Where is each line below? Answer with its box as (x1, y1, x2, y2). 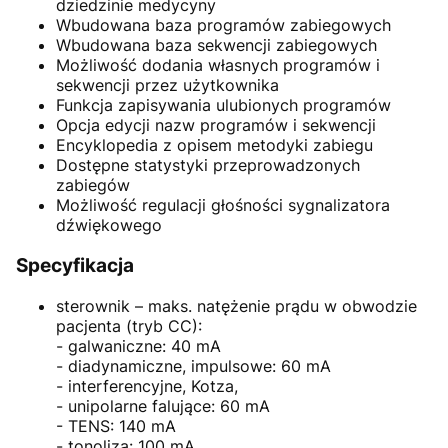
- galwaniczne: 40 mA (56, 335, 221, 356)
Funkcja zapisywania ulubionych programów (56, 95, 391, 116)
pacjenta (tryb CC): (56, 315, 202, 336)
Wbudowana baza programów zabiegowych (56, 15, 391, 36)
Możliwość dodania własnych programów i (56, 55, 380, 76)
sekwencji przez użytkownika (56, 75, 279, 96)
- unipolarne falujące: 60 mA (56, 395, 270, 416)
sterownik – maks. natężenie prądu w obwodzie (56, 295, 417, 316)
